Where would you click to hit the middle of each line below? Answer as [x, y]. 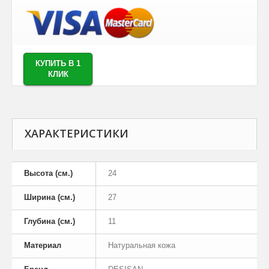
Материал [43, 246]
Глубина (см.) [50, 222]
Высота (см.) [48, 174]
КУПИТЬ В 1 [58, 64]
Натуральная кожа [142, 246]
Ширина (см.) [50, 198]
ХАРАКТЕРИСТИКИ [77, 134]
